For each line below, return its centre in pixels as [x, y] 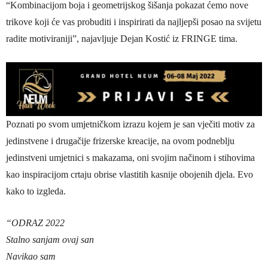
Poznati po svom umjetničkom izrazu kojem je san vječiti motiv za [130, 124]
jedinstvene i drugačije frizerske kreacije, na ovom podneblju [120, 141]
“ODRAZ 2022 [35, 223]
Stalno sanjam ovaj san [50, 239]
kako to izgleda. [36, 191]
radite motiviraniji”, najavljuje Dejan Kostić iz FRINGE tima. [122, 39]
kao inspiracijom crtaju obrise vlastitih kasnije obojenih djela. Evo [130, 174]
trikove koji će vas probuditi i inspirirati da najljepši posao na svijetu [134, 22]
